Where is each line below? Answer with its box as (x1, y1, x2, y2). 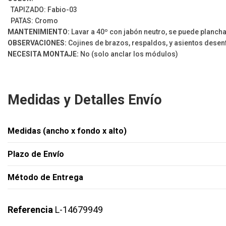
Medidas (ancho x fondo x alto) (8, 126, 127, 136)
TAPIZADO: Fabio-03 (9, 5, 77, 14)
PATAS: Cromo (8, 16, 58, 25)
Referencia (8, 204, 53, 215)
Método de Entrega (8, 173, 83, 183)
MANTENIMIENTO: (8, 27, 70, 36)
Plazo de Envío (8, 149, 64, 159)
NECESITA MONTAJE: (8, 49, 79, 58)
